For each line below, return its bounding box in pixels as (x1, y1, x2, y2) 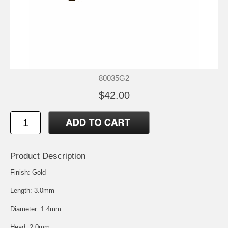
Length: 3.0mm (10, 186, 54, 194)
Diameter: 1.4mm (10, 205, 61, 213)
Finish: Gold (10, 168, 46, 176)
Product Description (10, 151, 85, 161)
